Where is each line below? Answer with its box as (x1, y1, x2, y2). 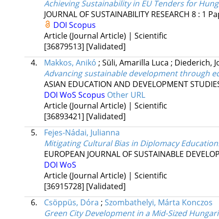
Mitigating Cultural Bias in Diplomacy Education (44, 138, 218, 149)
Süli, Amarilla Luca (102, 57, 171, 68)
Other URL (107, 89, 145, 101)
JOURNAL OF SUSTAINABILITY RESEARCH (44, 9, 190, 20)
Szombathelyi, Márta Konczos (104, 197, 213, 208)
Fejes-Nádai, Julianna (44, 127, 120, 138)
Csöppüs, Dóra (44, 197, 99, 208)
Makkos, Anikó (44, 57, 96, 68)
